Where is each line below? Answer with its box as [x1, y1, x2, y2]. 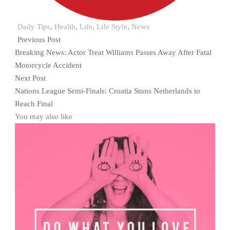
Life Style [97, 23, 127, 31]
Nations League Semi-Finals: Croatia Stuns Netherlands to [15, 87, 200, 95]
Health [54, 23, 75, 31]
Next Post [15, 74, 46, 83]
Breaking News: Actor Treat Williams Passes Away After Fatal [15, 48, 212, 57]
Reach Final [15, 100, 53, 108]
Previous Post [17, 35, 61, 44]
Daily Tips [17, 23, 50, 31]
